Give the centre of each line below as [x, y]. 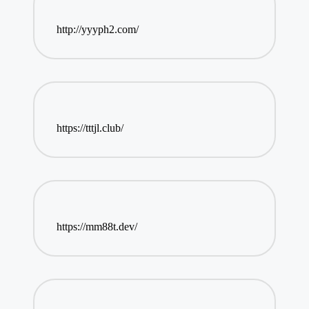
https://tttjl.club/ [90, 128]
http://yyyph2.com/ [97, 30]
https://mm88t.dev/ [97, 227]
